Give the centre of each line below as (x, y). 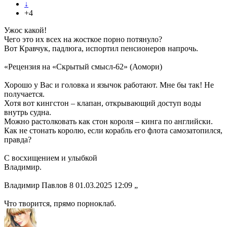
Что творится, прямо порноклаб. (60, 204)
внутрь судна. (28, 112)
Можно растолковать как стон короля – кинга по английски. (108, 122)
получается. (24, 94)
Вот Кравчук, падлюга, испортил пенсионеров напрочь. (101, 49)
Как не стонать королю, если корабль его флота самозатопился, (113, 131)
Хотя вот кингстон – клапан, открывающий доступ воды (103, 103)
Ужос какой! (25, 30)
